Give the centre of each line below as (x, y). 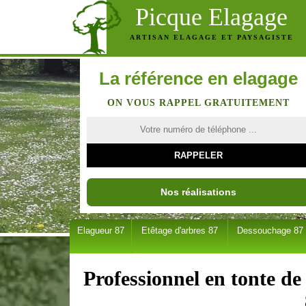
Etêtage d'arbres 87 (180, 231)
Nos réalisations (198, 192)
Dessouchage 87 (270, 231)
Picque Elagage (211, 17)
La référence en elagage (198, 79)
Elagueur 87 (100, 231)
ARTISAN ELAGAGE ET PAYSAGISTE (211, 37)
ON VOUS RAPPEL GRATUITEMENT (198, 102)
